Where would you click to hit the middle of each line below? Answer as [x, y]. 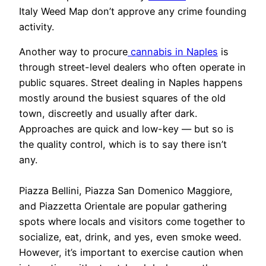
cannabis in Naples [173, 51]
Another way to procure [73, 51]
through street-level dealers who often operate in [132, 67]
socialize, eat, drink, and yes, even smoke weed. [130, 237]
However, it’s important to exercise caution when [131, 252]
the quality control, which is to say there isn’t [123, 144]
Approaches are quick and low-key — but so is [126, 129]
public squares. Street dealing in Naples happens [131, 82]
